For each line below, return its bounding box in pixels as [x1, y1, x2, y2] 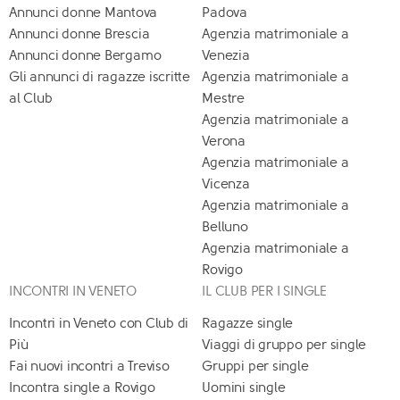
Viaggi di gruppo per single [202, 336, 367, 353]
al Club [9, 89, 53, 106]
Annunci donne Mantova [9, 4, 158, 21]
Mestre [202, 89, 245, 106]
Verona [202, 132, 246, 149]
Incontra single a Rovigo [9, 379, 155, 396]
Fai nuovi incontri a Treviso [9, 357, 170, 374]
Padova [202, 4, 247, 21]
